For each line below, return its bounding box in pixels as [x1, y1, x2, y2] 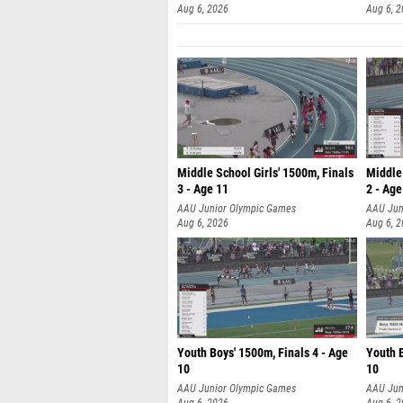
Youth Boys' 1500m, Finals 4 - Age [177, 345, 348, 361]
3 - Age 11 [177, 182, 228, 197]
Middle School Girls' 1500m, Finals [177, 166, 354, 181]
